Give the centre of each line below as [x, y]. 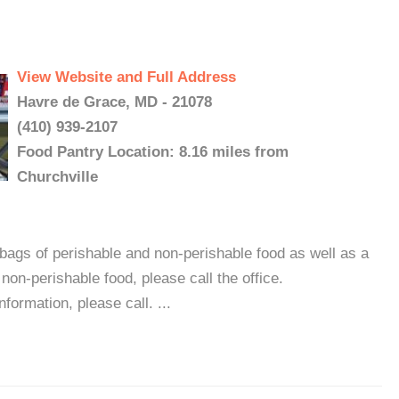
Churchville [57, 177]
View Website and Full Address [126, 77]
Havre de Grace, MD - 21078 [114, 102]
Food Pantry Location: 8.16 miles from [153, 152]
